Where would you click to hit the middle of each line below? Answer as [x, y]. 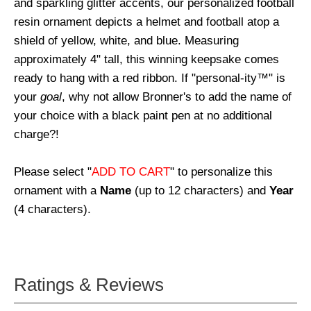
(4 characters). [52, 209]
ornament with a [57, 191]
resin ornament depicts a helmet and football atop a [146, 22]
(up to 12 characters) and [200, 191]
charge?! [36, 134]
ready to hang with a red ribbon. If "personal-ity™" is [150, 78]
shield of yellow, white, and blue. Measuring [126, 41]
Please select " [53, 172]
